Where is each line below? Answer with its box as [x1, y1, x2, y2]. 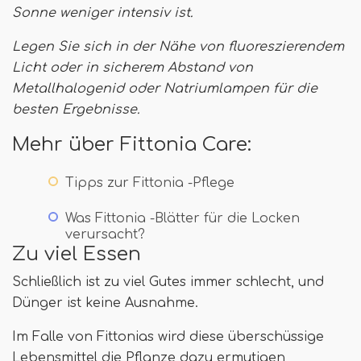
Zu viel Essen [12, 243, 141, 265]
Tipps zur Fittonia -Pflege [65, 176, 234, 191]
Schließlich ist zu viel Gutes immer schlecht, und [12, 275, 324, 290]
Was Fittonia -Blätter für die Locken [65, 211, 300, 226]
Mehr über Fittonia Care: [12, 134, 251, 156]
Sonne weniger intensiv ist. [12, 6, 193, 21]
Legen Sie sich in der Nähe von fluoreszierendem [12, 39, 344, 55]
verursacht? [65, 227, 145, 243]
